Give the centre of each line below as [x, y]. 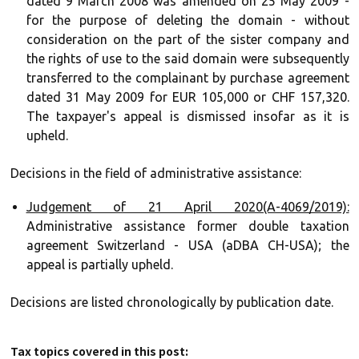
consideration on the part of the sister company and [188, 39]
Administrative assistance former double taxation [188, 226]
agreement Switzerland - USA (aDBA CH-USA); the [188, 245]
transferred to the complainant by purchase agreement [188, 78]
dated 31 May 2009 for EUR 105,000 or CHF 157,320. [188, 97]
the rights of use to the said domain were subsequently [188, 58]
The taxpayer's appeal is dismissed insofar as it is [188, 116]
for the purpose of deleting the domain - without [188, 20]
